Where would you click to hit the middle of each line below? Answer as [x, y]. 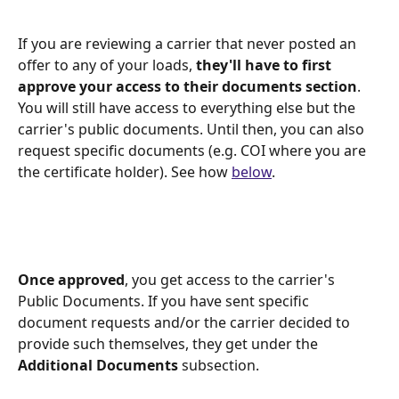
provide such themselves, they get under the [170, 344]
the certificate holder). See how [125, 172]
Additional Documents [98, 366]
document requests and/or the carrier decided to [186, 323]
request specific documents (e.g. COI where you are [194, 151]
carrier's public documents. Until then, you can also [193, 130]
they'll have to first [265, 65]
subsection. [220, 366]
